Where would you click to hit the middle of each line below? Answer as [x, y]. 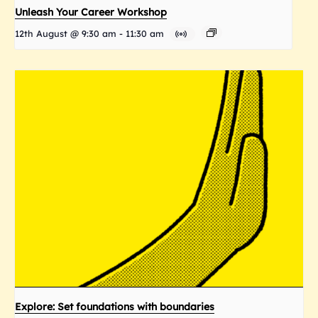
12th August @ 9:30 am [66, 34]
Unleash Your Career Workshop [91, 12]
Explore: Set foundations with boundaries [115, 306]
